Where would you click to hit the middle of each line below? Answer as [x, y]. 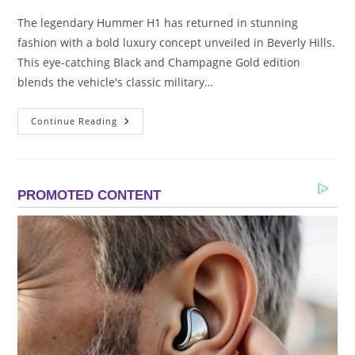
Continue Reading [74, 120]
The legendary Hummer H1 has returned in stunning [158, 22]
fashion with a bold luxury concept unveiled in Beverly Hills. [177, 42]
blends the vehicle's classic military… [116, 82]
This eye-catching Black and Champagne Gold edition [159, 62]
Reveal [137, 254]
